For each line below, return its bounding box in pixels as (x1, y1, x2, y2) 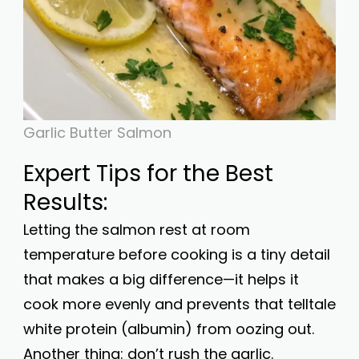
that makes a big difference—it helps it (23, 269, 299, 289)
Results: (23, 187, 107, 218)
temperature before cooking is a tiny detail (23, 244, 330, 264)
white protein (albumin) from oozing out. (23, 319, 314, 339)
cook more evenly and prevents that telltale (23, 294, 336, 314)
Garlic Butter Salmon (23, 123, 171, 143)
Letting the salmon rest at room (23, 220, 250, 240)
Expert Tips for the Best (23, 158, 273, 189)
